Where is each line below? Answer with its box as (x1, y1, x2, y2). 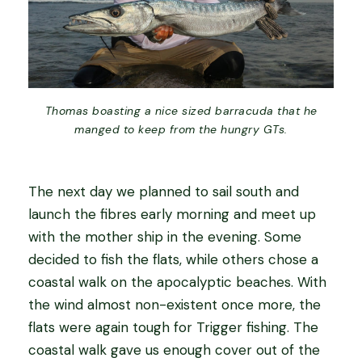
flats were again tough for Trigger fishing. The (28, 318, 318, 337)
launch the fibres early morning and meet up (28, 205, 316, 224)
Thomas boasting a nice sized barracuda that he (44, 103, 318, 119)
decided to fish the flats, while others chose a (28, 250, 318, 269)
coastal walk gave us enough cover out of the (28, 341, 320, 360)
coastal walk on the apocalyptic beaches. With (28, 273, 326, 292)
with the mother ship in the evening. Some (28, 228, 301, 246)
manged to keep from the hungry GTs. (74, 122, 288, 137)
